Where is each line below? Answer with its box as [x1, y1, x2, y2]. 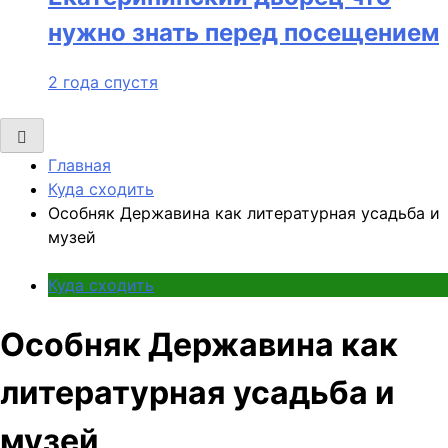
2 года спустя [48, 72, 158, 93]
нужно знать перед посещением [48, 17, 439, 47]
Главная [48, 155, 111, 176]
